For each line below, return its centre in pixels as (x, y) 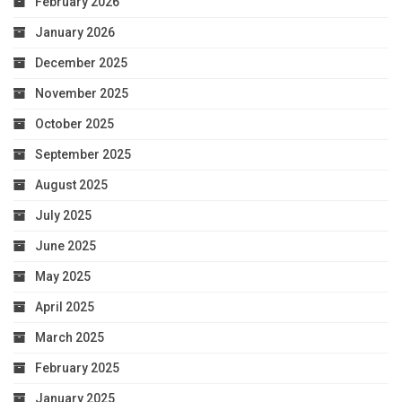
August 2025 (71, 184)
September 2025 (83, 154)
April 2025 (65, 306)
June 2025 (66, 245)
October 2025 (74, 123)
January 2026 (75, 32)
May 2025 (63, 276)
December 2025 (81, 62)
